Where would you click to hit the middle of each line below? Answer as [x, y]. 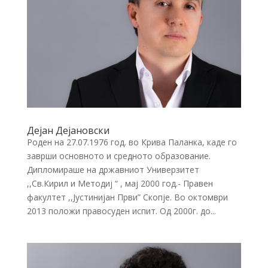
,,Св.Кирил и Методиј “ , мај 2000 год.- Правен [120, 183]
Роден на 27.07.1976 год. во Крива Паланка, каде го [132, 142]
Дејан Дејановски [68, 130]
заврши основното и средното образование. [118, 156]
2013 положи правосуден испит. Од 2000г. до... [121, 211]
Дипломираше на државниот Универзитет [113, 169]
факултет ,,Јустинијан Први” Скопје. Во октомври [127, 197]
